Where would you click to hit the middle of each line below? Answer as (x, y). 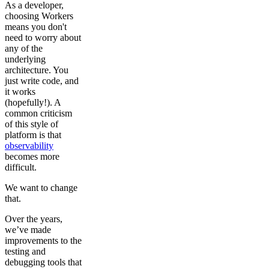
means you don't (36, 27)
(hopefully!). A (33, 103)
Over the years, (34, 219)
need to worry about (43, 38)
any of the (24, 49)
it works (20, 92)
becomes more (32, 157)
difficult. (21, 168)
